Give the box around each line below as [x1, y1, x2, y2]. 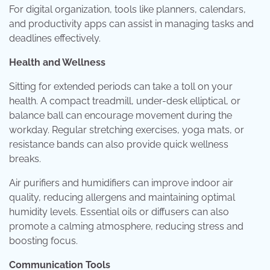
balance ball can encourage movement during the [9, 110, 232, 121]
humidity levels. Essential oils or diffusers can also [9, 206, 229, 218]
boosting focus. [9, 235, 78, 246]
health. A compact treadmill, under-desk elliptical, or [9, 95, 240, 107]
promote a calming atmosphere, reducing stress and [9, 221, 243, 232]
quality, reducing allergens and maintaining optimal [9, 192, 235, 203]
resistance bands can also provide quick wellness [9, 139, 228, 150]
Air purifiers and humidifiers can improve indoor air [9, 177, 233, 189]
